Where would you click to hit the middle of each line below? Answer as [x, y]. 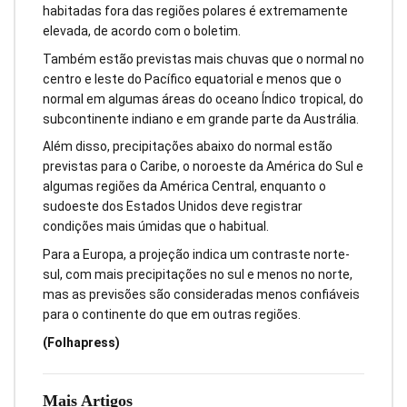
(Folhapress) [81, 342]
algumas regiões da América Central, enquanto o [184, 187]
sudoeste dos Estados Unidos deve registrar [173, 207]
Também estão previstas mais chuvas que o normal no [203, 59]
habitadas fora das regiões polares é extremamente [195, 10]
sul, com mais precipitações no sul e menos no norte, [198, 275]
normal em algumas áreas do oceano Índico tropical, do [203, 99]
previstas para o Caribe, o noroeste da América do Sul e [203, 167]
